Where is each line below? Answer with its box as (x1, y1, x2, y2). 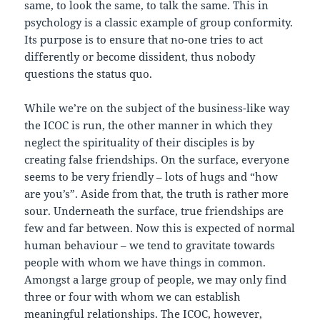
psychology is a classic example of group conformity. (24, 15, 294, 30)
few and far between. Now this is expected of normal (24, 221, 296, 236)
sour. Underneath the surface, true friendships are (24, 204, 284, 219)
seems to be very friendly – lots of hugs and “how (24, 169, 279, 184)
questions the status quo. (24, 66, 153, 81)
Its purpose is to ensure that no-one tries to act (24, 32, 264, 47)
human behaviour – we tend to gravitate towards (24, 238, 276, 253)
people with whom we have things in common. (24, 255, 266, 270)
